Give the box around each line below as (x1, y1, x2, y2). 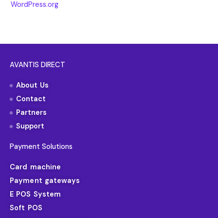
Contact (16, 94, 46, 104)
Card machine (10, 162, 61, 172)
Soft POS (10, 203, 42, 213)
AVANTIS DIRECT (10, 60, 65, 70)
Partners (16, 108, 47, 117)
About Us (16, 80, 49, 90)
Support (16, 121, 45, 131)
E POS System (10, 189, 61, 199)
